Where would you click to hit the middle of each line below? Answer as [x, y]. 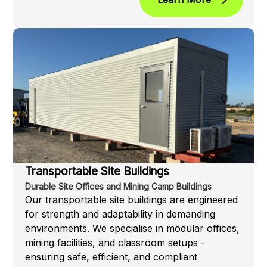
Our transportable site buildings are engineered [132, 200]
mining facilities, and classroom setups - [115, 243]
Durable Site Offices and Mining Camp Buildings [119, 187]
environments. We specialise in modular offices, [133, 229]
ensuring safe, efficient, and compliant [111, 257]
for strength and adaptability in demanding [120, 214]
